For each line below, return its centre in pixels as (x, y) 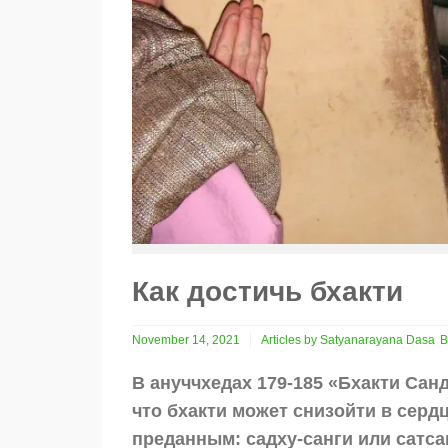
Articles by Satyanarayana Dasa (348, 340)
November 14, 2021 (186, 340)
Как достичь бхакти (267, 292)
